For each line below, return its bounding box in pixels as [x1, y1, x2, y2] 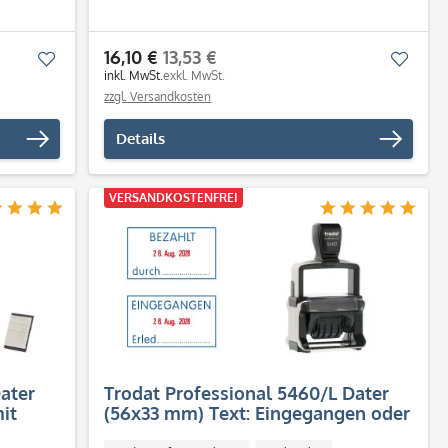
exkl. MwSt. [163, 68, 226, 83]
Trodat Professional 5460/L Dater [104, 382, 390, 404]
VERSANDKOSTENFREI [109, 190, 239, 205]
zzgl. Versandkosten [104, 89, 212, 104]
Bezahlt [104, 422, 170, 444]
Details [116, 129, 166, 148]
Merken [56, 49, 108, 68]
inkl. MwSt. [104, 68, 164, 83]
